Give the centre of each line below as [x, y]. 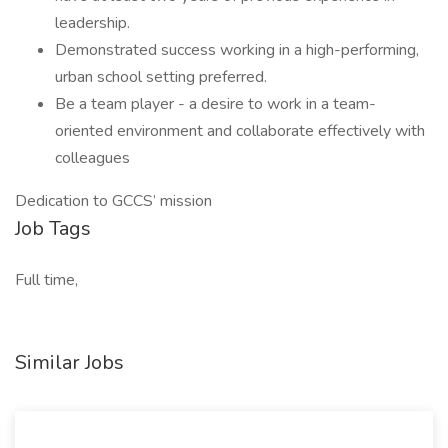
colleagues [92, 158]
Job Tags [53, 228]
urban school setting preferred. [161, 77]
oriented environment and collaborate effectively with [240, 131]
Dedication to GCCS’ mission [113, 201]
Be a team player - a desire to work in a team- [215, 104]
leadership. [94, 23]
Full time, [46, 280]
